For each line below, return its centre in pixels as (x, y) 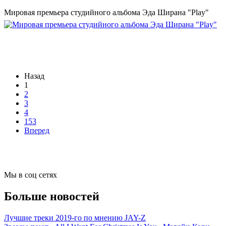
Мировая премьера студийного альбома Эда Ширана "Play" (106, 13)
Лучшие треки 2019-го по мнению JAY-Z (75, 218)
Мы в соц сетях (31, 175)
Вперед (37, 131)
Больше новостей (52, 196)
